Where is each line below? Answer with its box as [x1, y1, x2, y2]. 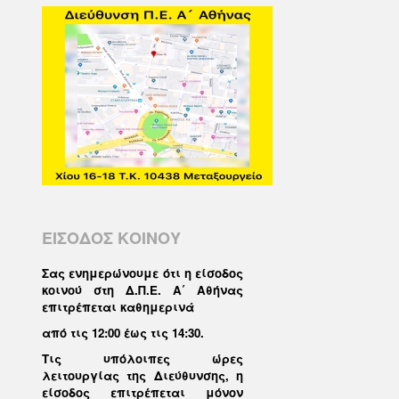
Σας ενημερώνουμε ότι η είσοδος [42, 265, 243, 281]
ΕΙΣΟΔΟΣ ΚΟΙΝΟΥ [42, 226, 181, 249]
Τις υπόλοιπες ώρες [42, 350, 243, 367]
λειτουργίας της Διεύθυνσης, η [42, 367, 243, 384]
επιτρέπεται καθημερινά [42, 298, 194, 315]
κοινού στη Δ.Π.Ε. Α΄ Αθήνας [42, 281, 243, 298]
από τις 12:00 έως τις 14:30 [42, 324, 200, 341]
